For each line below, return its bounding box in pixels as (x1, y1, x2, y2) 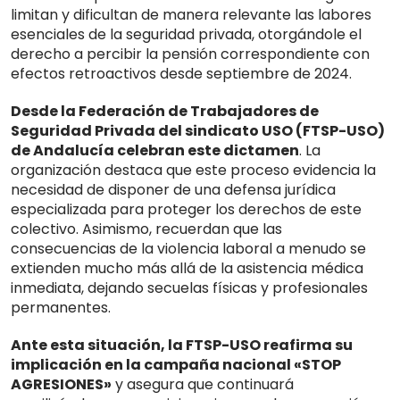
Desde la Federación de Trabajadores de (11, 100, 319, 121)
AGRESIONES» (11, 373, 112, 395)
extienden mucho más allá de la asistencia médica (11, 257, 363, 279)
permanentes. (11, 296, 111, 318)
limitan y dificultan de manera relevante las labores (11, 4, 371, 25)
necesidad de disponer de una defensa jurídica (11, 179, 336, 200)
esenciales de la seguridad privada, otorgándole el (11, 23, 362, 45)
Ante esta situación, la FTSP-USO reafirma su (11, 334, 353, 355)
